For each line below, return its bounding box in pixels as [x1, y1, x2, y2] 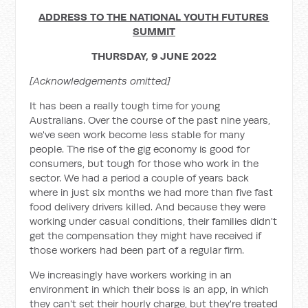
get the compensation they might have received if [30, 229, 262, 242]
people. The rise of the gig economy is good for [30, 142, 250, 155]
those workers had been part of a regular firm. [30, 243, 245, 256]
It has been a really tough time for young [30, 99, 221, 112]
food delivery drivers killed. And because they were [30, 200, 266, 213]
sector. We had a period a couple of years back [30, 171, 250, 184]
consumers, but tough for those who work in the [30, 157, 259, 170]
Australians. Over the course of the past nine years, [30, 113, 271, 126]
